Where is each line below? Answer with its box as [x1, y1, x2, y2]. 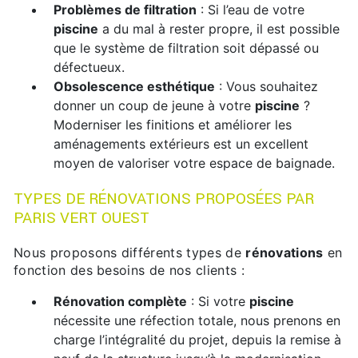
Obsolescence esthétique [54, 78, 215, 95]
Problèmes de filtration [54, 2, 197, 18]
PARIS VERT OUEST [14, 207, 149, 229]
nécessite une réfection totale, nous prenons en [54, 312, 340, 329]
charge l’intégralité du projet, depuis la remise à [54, 332, 341, 348]
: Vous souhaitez [215, 78, 318, 95]
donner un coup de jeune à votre [54, 97, 255, 114]
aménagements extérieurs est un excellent [54, 136, 308, 153]
